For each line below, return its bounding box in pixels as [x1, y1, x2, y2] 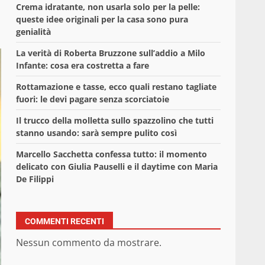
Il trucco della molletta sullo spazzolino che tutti [16, 115, 214, 127]
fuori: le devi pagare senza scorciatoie [16, 93, 170, 105]
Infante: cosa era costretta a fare [16, 60, 150, 72]
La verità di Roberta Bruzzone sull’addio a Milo [16, 47, 206, 59]
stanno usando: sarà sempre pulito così [16, 127, 177, 139]
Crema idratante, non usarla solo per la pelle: [16, 1, 201, 13]
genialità [16, 26, 51, 38]
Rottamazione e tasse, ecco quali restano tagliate [16, 81, 217, 93]
